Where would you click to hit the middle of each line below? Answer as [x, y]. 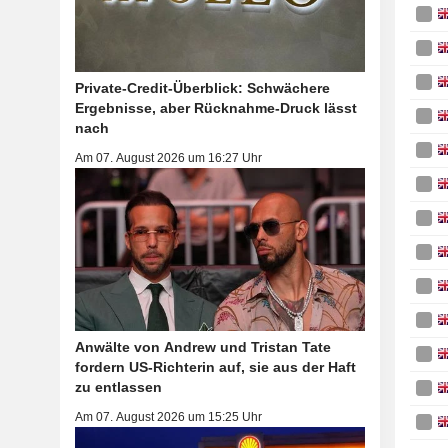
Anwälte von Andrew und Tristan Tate [202, 346]
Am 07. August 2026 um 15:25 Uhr [168, 416]
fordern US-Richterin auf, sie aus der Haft [215, 366]
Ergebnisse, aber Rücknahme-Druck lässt [215, 107]
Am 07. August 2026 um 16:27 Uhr [168, 157]
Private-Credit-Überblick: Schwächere [202, 87]
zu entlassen [118, 386]
